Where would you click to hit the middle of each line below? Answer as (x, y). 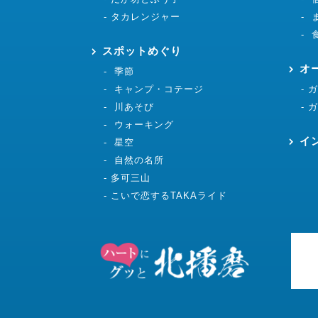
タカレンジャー (146, 17)
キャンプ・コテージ (159, 89)
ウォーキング (144, 125)
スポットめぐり (142, 51)
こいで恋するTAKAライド (169, 196)
